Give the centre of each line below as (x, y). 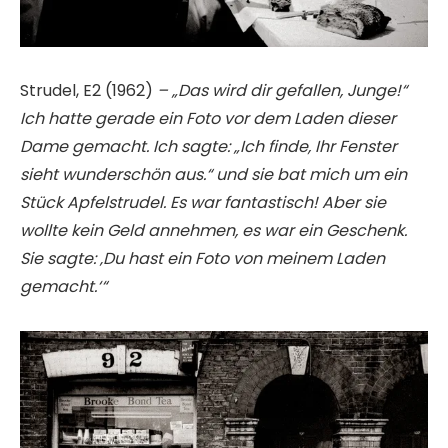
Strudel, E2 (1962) (88, 90)
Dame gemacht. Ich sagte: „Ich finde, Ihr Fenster (208, 146)
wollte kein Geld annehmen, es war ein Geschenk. (213, 230)
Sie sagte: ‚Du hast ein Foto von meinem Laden (202, 258)
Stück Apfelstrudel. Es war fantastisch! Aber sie (203, 202)
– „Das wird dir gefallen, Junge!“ (282, 90)
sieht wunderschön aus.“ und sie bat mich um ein (213, 174)
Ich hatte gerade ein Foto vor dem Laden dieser (208, 118)
